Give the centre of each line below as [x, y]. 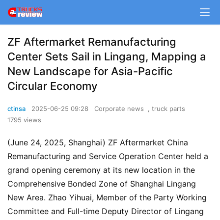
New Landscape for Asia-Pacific [90, 71]
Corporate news [119, 109]
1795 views [24, 120]
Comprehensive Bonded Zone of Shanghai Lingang [102, 184]
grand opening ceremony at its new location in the [101, 170]
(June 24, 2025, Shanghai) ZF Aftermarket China [98, 142]
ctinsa [16, 109]
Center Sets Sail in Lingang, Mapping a [107, 56]
